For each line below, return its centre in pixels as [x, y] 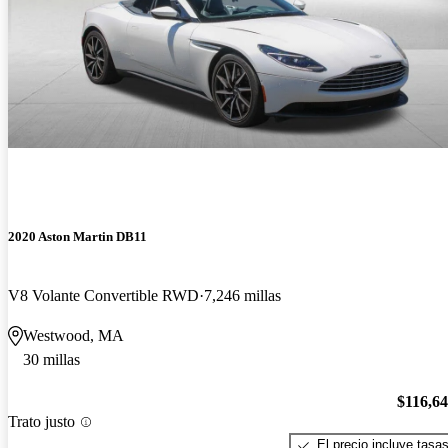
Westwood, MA [73, 335]
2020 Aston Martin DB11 [77, 236]
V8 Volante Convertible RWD [103, 295]
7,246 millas [242, 295]
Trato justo [41, 422]
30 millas [51, 359]
